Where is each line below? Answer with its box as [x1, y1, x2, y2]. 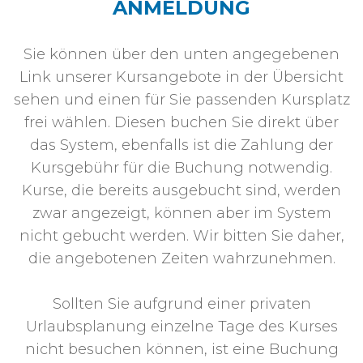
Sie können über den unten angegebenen [23, 45, 340, 64]
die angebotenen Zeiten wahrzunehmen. [28, 250, 335, 268]
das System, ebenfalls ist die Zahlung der [30, 136, 333, 155]
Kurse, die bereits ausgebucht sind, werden [22, 181, 341, 200]
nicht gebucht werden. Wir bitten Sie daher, [19, 227, 344, 246]
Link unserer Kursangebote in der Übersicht [19, 68, 344, 87]
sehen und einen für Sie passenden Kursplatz [13, 91, 350, 109]
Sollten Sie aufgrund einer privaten [52, 295, 311, 314]
